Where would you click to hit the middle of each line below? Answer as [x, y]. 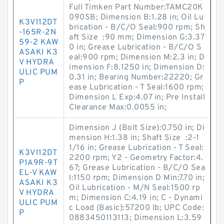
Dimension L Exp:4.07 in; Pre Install [137, 97]
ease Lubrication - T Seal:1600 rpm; [136, 87]
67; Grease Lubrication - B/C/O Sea [137, 168]
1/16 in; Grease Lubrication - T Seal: [136, 148]
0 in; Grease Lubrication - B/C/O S [135, 47]
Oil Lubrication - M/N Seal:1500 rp [134, 188]
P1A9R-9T [38, 163]
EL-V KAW [38, 173]
